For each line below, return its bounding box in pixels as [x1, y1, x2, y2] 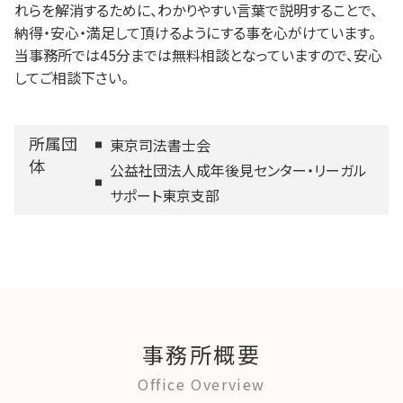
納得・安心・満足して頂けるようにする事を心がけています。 [14, 22, 376, 44]
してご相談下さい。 [14, 67, 129, 89]
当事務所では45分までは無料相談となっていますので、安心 [14, 44, 382, 67]
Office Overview [138, 372, 265, 395]
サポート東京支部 [110, 184, 220, 207]
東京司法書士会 [110, 134, 211, 157]
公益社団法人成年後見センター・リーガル [110, 159, 368, 182]
